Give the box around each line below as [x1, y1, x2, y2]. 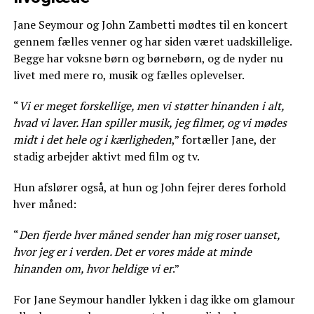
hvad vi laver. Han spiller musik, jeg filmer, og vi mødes [13, 114, 287, 130]
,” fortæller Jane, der [171, 131, 276, 147]
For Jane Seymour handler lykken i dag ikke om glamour [13, 291, 295, 307]
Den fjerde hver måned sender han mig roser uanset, [18, 226, 280, 243]
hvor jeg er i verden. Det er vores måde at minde [13, 243, 252, 259]
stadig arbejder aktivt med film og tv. [13, 148, 200, 164]
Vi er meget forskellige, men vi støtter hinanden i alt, [18, 97, 284, 114]
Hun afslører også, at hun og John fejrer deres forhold [13, 179, 286, 195]
